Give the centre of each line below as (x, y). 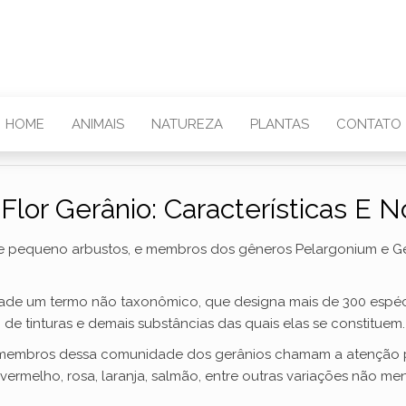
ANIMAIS (97, 124)
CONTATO (368, 124)
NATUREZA (187, 124)
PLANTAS (279, 124)
